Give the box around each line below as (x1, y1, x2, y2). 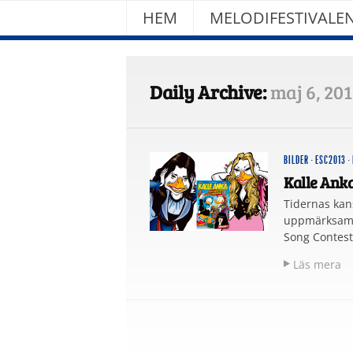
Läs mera (293, 257, 341, 273)
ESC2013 (315, 154, 346, 168)
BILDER (284, 154, 309, 168)
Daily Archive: (150, 79, 270, 106)
